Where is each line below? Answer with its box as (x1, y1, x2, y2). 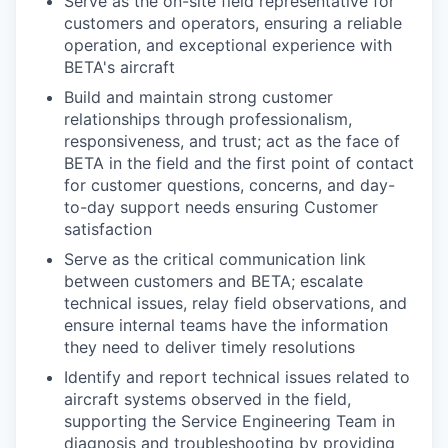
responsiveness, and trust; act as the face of (64, 131, 400, 151)
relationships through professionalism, (64, 109, 352, 129)
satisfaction (64, 219, 152, 239)
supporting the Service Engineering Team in (64, 411, 395, 431)
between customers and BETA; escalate (64, 271, 363, 291)
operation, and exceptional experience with (64, 35, 392, 55)
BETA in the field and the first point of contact (64, 153, 414, 173)
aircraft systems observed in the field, (64, 389, 351, 409)
